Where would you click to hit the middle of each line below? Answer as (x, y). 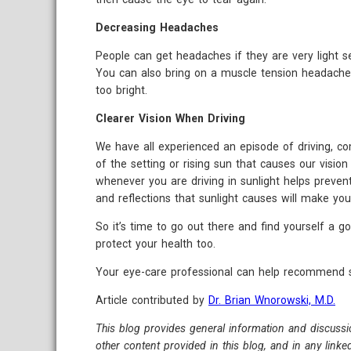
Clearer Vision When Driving (170, 118)
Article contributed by (152, 300)
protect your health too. (156, 244)
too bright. (121, 90)
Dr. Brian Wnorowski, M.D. (272, 300)
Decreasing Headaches (157, 27)
